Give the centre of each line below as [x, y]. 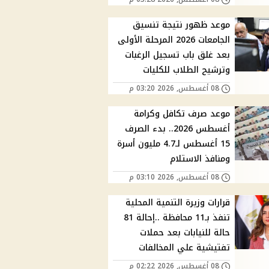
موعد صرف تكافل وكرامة [182, 114]
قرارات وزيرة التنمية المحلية [178, 203]
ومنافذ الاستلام [200, 159]
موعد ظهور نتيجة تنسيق [182, 25]
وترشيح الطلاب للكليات [187, 70]
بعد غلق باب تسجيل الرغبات [178, 55]
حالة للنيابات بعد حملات [185, 233]
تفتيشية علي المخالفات [185, 248]
